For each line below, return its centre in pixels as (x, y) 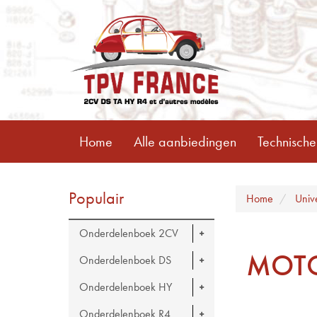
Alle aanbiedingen (185, 141)
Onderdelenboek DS (125, 260)
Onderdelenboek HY (126, 287)
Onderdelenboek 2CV (129, 233)
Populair (96, 198)
